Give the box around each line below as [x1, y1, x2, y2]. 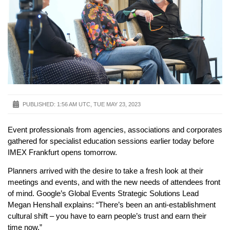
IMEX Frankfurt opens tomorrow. [8, 147, 117, 157]
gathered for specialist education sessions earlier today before [8, 136, 214, 145]
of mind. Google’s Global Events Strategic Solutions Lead [8, 189, 199, 198]
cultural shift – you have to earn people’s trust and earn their [8, 212, 206, 221]
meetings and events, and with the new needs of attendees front [8, 178, 220, 187]
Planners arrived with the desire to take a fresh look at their [8, 166, 203, 176]
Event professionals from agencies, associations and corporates [8, 125, 222, 134]
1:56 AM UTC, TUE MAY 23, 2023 [57, 101, 141, 107]
